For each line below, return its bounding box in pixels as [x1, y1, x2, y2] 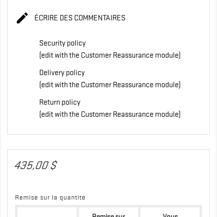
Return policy [39, 98, 80, 107]
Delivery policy [39, 68, 85, 77]
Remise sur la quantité [15, 193, 86, 201]
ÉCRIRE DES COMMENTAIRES [32, 13, 125, 22]
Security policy [39, 39, 86, 48]
